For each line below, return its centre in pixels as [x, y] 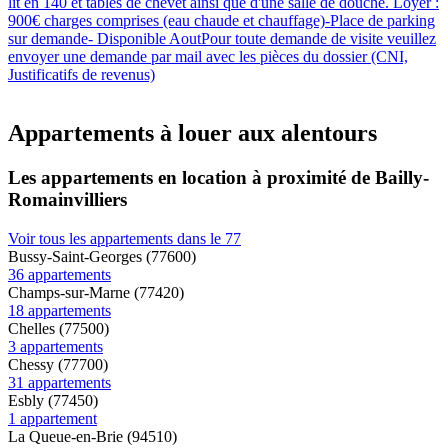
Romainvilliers [67, 200]
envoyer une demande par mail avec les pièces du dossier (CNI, [208, 57]
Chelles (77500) [58, 328]
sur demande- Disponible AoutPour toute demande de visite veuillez [222, 39]
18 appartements [59, 310]
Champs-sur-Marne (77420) [96, 292]
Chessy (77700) [58, 364]
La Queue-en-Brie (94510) [92, 436]
